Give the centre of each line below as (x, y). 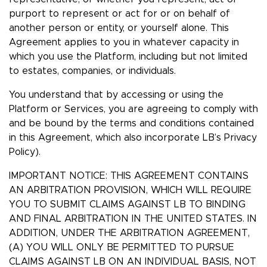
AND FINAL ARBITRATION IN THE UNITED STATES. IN (133, 219)
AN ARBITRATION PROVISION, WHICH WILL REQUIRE (130, 190)
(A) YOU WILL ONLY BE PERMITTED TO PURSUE (122, 248)
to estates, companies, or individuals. (92, 71)
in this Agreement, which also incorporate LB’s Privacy (133, 138)
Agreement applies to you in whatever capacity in (124, 43)
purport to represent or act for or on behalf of (119, 14)
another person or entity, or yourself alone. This (119, 28)
